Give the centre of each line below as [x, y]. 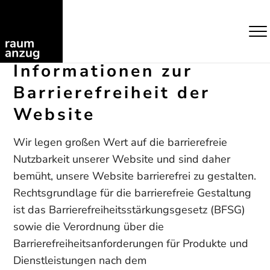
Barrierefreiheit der [112, 93]
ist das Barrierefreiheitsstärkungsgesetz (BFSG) [130, 210]
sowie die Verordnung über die [89, 227]
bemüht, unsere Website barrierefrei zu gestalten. [135, 176]
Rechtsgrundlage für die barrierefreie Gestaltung [133, 193]
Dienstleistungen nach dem [80, 260]
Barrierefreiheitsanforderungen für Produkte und [131, 243]
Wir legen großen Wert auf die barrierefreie [121, 142]
